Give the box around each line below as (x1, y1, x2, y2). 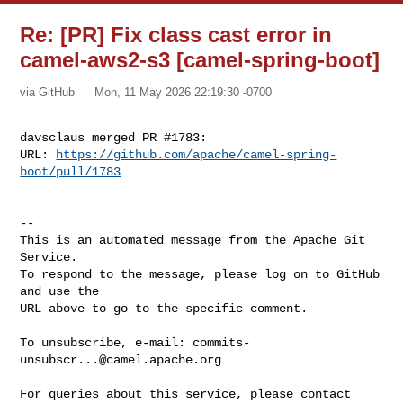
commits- (193, 335, 251, 350)
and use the (20, 283, 100, 299)
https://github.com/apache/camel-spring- (56, 147, 337, 162)
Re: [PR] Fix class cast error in (20, 22, 333, 47)
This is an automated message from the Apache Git (20, 232, 366, 247)
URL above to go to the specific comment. (20, 300, 309, 316)
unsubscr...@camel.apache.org (20, 352, 222, 367)
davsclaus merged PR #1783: (20, 130, 208, 145)
